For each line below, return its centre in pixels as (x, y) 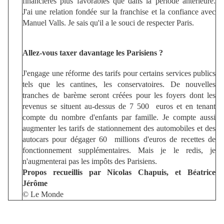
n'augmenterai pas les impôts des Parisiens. (90, 161)
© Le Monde (43, 194)
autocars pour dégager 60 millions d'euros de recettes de (119, 139)
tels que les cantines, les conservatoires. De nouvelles (119, 84)
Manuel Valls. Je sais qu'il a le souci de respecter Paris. (108, 22)
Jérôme (35, 183)
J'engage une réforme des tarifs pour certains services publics (119, 73)
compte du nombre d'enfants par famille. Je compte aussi (119, 117)
